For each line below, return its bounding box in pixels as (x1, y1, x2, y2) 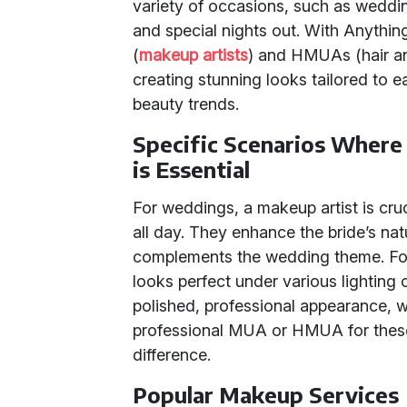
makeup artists (139, 45, 249, 65)
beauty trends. (133, 94, 240, 114)
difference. (133, 345, 212, 364)
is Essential (133, 155, 251, 183)
